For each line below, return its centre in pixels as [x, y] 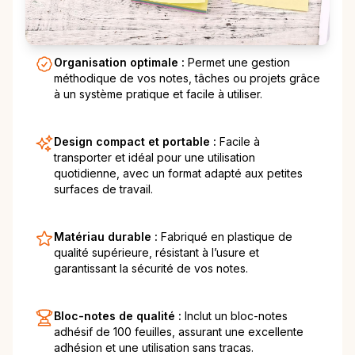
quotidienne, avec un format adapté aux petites [178, 174]
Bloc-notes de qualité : [119, 316]
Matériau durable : [107, 237]
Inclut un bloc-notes [236, 316]
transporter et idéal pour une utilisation [155, 158]
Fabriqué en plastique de [227, 237]
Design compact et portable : [137, 142]
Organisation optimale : [121, 63]
